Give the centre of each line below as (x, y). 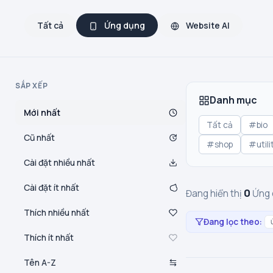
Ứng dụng (124, 25)
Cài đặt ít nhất (51, 187)
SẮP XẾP (32, 86)
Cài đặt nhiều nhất (59, 162)
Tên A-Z (40, 262)
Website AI (207, 25)
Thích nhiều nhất (57, 212)
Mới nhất (42, 112)
